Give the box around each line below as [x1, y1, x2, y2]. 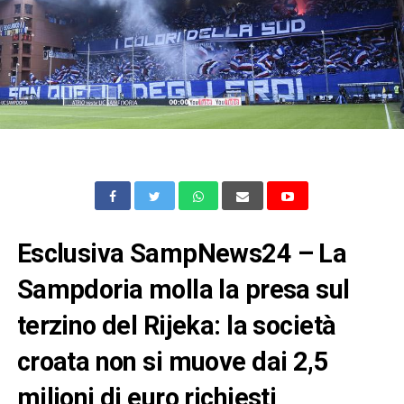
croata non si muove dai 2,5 [16, 345, 329, 377]
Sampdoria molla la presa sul [16, 273, 350, 305]
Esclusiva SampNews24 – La [16, 237, 347, 269]
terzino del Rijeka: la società [16, 309, 336, 341]
